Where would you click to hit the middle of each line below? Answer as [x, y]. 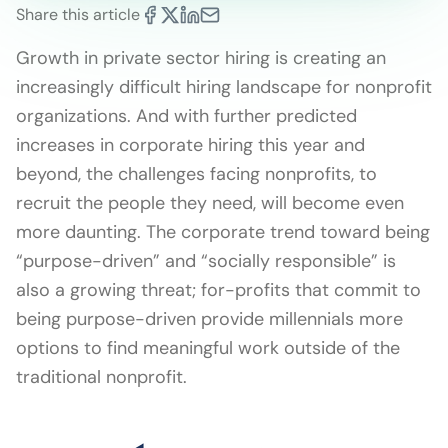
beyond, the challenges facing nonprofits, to [196, 173]
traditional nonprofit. [101, 376]
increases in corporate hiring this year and [190, 144]
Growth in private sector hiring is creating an [201, 57]
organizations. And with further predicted [186, 115]
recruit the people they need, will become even [210, 202]
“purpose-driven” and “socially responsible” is [206, 260]
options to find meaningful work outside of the [208, 347]
